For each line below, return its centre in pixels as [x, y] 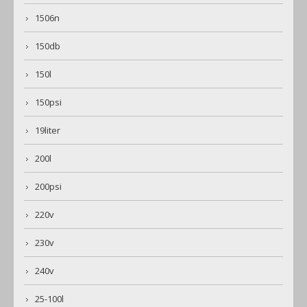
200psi [48, 187]
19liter [48, 131]
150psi [48, 102]
